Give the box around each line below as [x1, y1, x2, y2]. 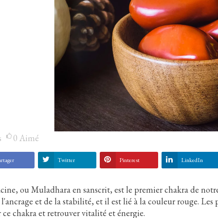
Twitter [57, 156, 75, 164]
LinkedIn [181, 156, 203, 164]
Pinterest [119, 156, 140, 164]
